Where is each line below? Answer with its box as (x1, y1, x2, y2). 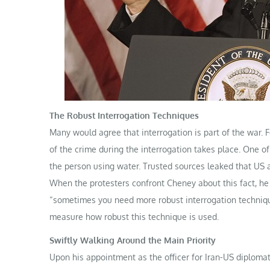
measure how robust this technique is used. (49, 212, 219, 222)
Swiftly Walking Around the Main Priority (49, 235, 216, 246)
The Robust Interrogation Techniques (49, 110, 199, 121)
